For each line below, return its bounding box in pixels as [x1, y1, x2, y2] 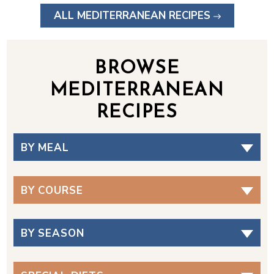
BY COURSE [20, 183, 83, 198]
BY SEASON [20, 226, 84, 240]
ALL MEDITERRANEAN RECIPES [53, 9, 210, 23]
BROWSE [95, 59, 179, 78]
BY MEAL [20, 141, 69, 155]
